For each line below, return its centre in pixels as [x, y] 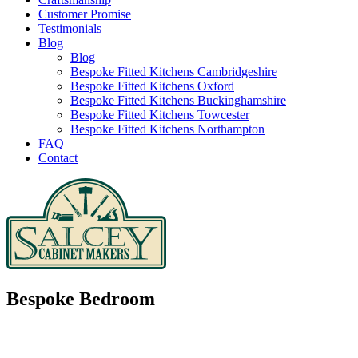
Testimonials [70, 29]
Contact [58, 158]
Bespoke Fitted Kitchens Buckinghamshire [178, 101]
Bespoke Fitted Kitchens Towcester [160, 115]
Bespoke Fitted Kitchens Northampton [167, 129]
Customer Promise [85, 14]
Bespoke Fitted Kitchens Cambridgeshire [174, 72]
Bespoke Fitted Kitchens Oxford [152, 86]
